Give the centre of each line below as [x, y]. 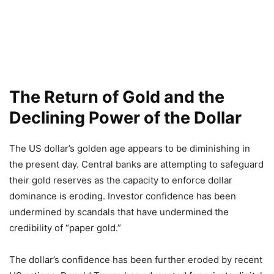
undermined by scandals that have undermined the [119, 212]
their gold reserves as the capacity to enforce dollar [121, 180]
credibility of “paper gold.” [65, 228]
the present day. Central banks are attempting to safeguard [136, 164]
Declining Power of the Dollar [125, 118]
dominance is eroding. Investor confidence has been [123, 196]
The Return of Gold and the [117, 97]
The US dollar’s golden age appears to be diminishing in [130, 148]
